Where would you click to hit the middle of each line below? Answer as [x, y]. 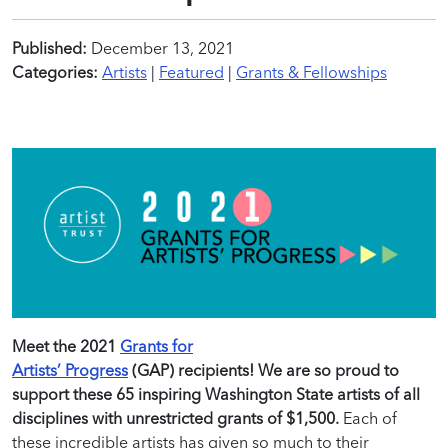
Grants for [156, 345]
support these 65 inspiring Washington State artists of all [216, 393]
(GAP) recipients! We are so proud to [263, 369]
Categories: [55, 72]
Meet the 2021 [66, 345]
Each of [368, 417]
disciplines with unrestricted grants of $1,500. [175, 417]
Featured [191, 72]
